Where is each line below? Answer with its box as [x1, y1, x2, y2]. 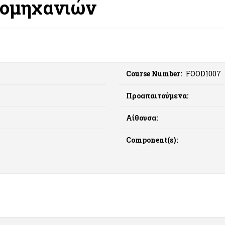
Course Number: [126, 69, 183, 78]
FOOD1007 [185, 69, 221, 78]
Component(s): [126, 135, 178, 145]
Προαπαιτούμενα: [126, 91, 188, 100]
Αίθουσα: [126, 113, 158, 123]
